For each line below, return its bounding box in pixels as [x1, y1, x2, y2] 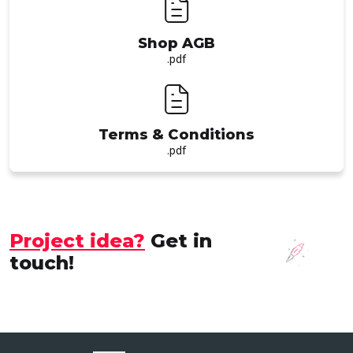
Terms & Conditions [98, 125, 255, 143]
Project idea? [9, 229, 145, 252]
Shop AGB [138, 34, 215, 52]
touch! [9, 251, 74, 274]
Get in [145, 229, 212, 252]
